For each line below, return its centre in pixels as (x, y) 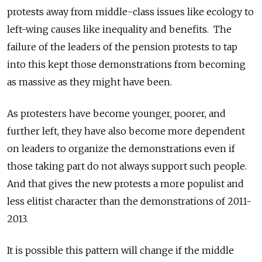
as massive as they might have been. (89, 82)
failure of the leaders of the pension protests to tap (122, 46)
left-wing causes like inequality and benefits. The (119, 29)
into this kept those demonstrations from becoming (126, 64)
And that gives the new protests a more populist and (125, 183)
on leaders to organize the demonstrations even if (121, 148)
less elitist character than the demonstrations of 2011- (129, 201)
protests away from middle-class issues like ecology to (130, 11)
